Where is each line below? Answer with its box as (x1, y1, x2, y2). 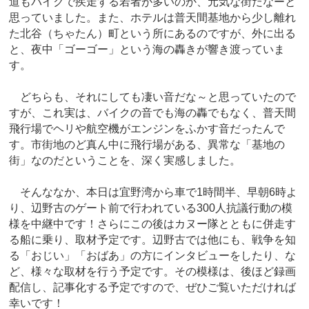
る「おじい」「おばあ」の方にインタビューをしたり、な (9, 250, 297, 262)
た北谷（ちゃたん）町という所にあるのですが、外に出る (9, 27, 297, 39)
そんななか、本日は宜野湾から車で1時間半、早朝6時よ (9, 186, 298, 199)
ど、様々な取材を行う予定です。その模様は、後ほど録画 (9, 266, 297, 278)
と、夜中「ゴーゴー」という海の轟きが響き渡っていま (9, 43, 286, 55)
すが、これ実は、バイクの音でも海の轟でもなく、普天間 (9, 107, 297, 119)
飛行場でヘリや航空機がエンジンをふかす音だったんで (9, 123, 286, 135)
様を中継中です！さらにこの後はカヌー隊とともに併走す (9, 218, 297, 230)
